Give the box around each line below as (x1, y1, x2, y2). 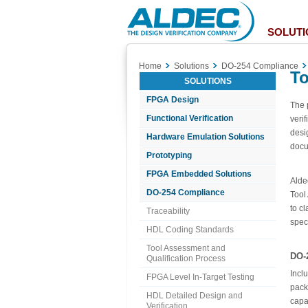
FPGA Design (146, 95, 199, 104)
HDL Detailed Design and (146, 291, 243, 300)
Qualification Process (146, 254, 225, 263)
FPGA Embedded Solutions (146, 169, 252, 179)
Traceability (146, 206, 190, 216)
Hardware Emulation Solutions (146, 132, 265, 142)
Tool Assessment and (146, 243, 225, 253)
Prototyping (146, 151, 192, 160)
